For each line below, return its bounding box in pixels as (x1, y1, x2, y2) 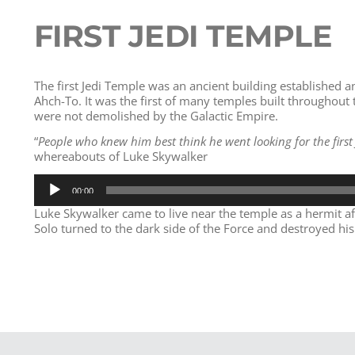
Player (32, 188, 67, 204)
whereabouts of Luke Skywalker (33, 148, 208, 164)
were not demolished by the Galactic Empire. (33, 108, 278, 124)
